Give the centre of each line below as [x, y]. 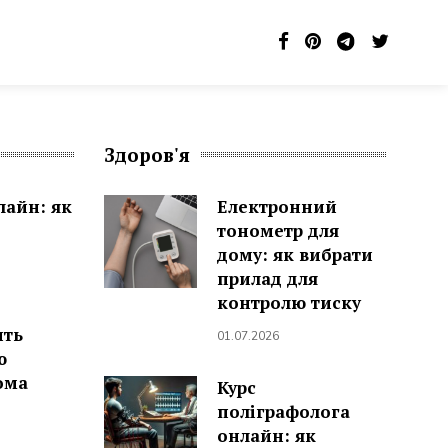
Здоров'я [146, 154]
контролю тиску [288, 302]
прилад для [267, 278]
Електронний [276, 206]
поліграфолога [283, 411]
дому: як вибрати [294, 254]
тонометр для [277, 230]
